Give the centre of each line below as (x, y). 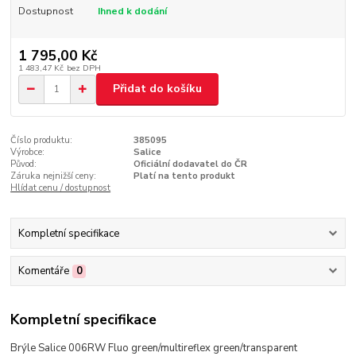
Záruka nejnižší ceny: (54, 176)
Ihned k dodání (132, 11)
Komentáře (43, 271)
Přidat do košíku (157, 89)
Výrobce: (28, 152)
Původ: (24, 164)
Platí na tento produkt (184, 176)
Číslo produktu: (42, 140)
